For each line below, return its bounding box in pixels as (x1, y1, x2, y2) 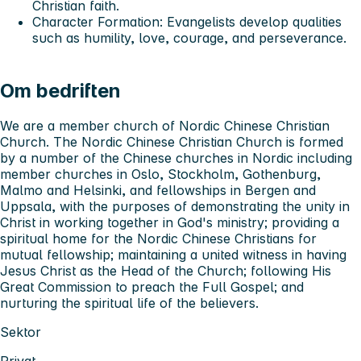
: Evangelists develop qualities (160, 13, 342, 30)
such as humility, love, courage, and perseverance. (32, 29, 346, 46)
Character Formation (32, 13, 160, 30)
